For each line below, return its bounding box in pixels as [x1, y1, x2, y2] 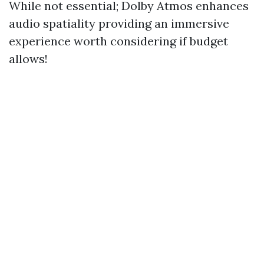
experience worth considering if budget [9, 34, 228, 48]
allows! [9, 51, 48, 66]
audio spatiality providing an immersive [9, 16, 229, 31]
